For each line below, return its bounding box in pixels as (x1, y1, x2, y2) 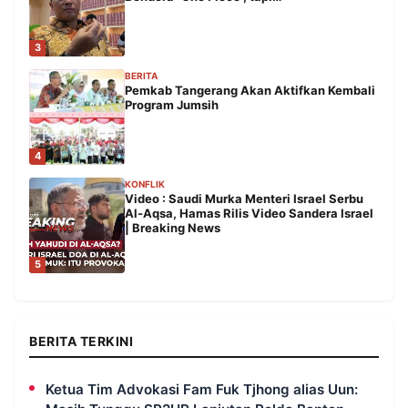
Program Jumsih (125, 97, 219, 112)
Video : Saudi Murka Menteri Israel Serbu (125, 190, 363, 206)
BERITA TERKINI (29, 332, 133, 349)
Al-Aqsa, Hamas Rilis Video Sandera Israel (125, 205, 373, 220)
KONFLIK (125, 178, 165, 189)
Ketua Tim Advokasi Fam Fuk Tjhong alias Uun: (46, 380, 358, 398)
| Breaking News (125, 219, 220, 235)
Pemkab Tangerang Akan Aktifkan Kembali (125, 82, 375, 97)
